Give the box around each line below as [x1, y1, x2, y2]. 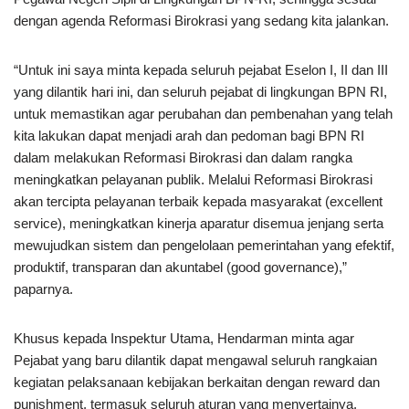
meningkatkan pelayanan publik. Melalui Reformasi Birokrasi [14, 172, 372, 187]
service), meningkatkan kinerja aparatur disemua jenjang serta [14, 215, 383, 231]
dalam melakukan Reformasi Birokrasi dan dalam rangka [14, 150, 352, 165]
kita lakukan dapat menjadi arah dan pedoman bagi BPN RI [14, 128, 364, 143]
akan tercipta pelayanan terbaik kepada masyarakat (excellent [14, 194, 383, 209]
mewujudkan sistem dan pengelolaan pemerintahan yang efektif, [14, 237, 394, 253]
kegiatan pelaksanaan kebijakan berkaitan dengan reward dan [14, 374, 380, 390]
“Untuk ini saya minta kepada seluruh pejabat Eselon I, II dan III [14, 62, 388, 78]
